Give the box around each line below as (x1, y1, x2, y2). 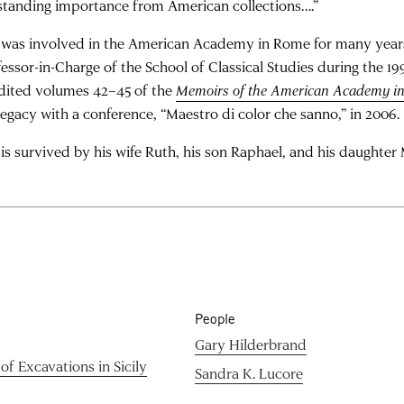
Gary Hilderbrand (194, 334, 307, 353)
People (194, 310, 235, 326)
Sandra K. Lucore (194, 363, 303, 382)
